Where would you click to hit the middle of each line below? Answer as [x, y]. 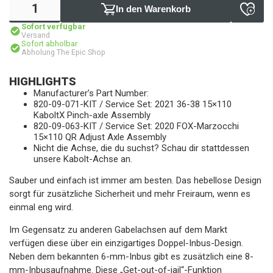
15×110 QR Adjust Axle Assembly [100, 137]
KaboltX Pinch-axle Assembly [92, 115]
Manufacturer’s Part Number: [91, 93]
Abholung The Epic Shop [63, 52]
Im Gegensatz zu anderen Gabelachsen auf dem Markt [118, 230]
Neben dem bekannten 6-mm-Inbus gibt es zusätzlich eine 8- [131, 257]
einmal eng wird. [41, 207]
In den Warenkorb [153, 9]
